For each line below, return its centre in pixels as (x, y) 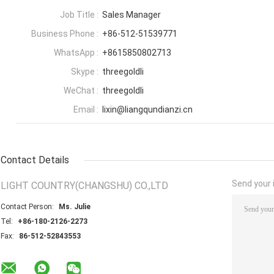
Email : (86, 110)
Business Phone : (65, 34)
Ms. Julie (75, 207)
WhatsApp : (76, 53)
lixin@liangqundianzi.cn (147, 110)
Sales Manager (131, 15)
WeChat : (81, 91)
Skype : (85, 72)
